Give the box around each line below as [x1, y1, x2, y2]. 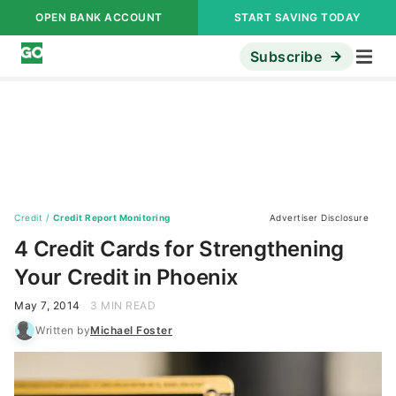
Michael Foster [90, 324, 172, 337]
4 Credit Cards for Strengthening [14, 236, 344, 262]
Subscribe [249, 48, 322, 65]
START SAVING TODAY [233, 11, 361, 24]
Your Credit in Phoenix [14, 264, 239, 290]
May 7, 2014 [14, 299, 80, 312]
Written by [35, 324, 90, 337]
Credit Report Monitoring [52, 212, 171, 223]
